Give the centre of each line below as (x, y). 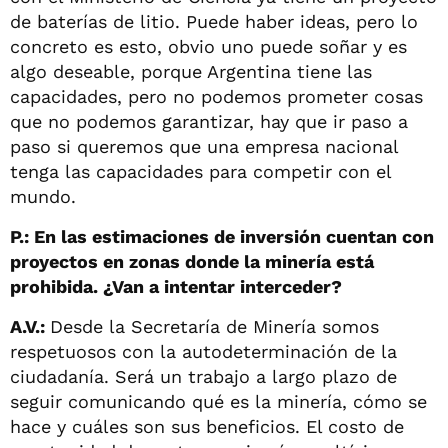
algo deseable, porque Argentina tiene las (191, 71)
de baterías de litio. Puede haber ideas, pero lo (214, 21)
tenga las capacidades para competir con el (200, 171)
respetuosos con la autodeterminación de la (203, 351)
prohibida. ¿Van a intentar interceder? (176, 286)
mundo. (43, 196)
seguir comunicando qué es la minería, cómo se (218, 401)
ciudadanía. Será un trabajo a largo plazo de (203, 376)
